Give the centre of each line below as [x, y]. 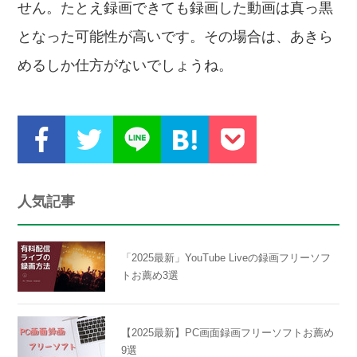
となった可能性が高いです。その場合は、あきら [176, 37]
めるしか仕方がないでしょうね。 [126, 65]
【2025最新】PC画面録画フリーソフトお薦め [228, 333]
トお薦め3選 [150, 275]
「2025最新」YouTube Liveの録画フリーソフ [226, 258]
